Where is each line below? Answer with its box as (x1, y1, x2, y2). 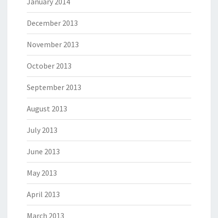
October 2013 (27, 61, 72, 71)
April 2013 (27, 189, 60, 200)
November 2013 (27, 39, 79, 50)
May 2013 (27, 168, 57, 178)
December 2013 (27, 18, 78, 28)
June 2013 (27, 146, 60, 157)
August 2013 (27, 104, 67, 114)
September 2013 (27, 82, 81, 92)
